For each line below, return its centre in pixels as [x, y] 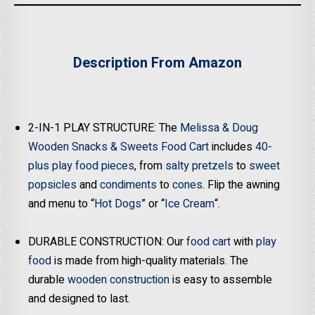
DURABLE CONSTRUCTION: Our [108, 242]
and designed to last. [79, 298]
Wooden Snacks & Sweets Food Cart [119, 147]
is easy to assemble [221, 279]
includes [232, 147]
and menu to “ [62, 204]
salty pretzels [201, 166]
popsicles [53, 185]
